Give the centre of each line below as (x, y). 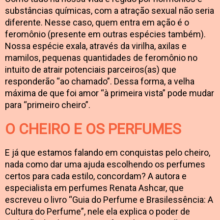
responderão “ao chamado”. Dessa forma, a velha (100, 81)
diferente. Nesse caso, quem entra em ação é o (97, 22)
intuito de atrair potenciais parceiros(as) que (91, 69)
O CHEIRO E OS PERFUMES (93, 129)
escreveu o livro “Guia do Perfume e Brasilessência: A (109, 199)
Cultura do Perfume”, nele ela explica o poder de (97, 211)
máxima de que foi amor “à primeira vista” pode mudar (110, 93)
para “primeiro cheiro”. (48, 105)
